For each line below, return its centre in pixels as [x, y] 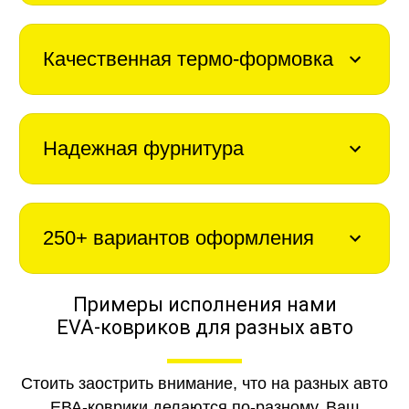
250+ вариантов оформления [178, 237]
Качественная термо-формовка [188, 58]
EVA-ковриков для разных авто [204, 328]
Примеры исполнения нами [204, 305]
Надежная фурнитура [143, 148]
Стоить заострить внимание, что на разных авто [204, 383]
